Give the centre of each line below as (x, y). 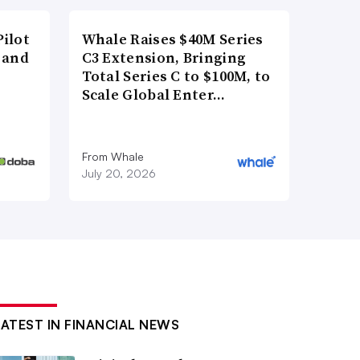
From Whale (112, 156)
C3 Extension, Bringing (164, 57)
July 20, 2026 (119, 173)
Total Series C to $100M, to (176, 76)
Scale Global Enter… (153, 94)
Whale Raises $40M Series (172, 39)
